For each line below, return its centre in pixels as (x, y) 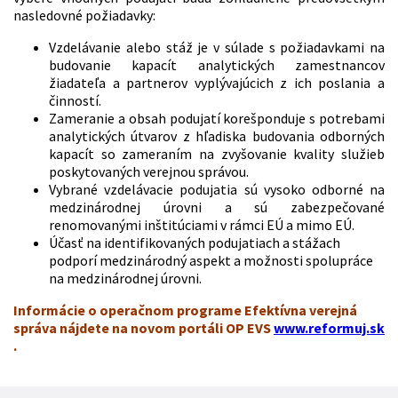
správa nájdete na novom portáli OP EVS (143, 327)
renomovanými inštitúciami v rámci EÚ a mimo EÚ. (202, 224)
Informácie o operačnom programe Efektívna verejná (185, 310)
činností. (75, 100)
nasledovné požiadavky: (84, 15)
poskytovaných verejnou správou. (149, 171)
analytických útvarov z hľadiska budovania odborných (217, 135)
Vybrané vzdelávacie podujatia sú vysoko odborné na (217, 189)
